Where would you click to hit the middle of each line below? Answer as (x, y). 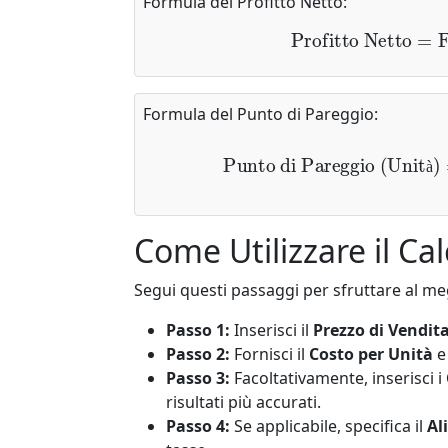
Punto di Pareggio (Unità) (297, 146)
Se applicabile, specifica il (328, 425)
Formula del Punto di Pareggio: (260, 114)
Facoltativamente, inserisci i (338, 377)
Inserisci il (271, 329)
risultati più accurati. (243, 401)
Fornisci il (269, 353)
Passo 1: (198, 329)
